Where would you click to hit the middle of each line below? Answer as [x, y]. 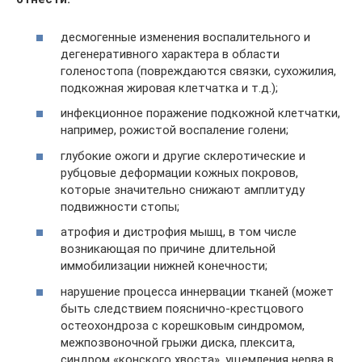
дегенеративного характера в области [170, 54]
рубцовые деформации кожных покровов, [179, 173]
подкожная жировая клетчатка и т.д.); [169, 88]
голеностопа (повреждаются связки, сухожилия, [198, 71]
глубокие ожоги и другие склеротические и [183, 156]
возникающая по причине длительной [168, 249]
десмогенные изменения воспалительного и [185, 37]
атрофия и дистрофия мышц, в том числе [179, 232]
